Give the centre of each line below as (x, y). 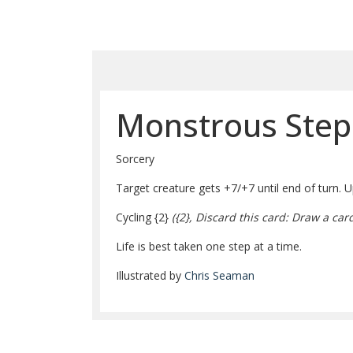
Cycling (135, 217)
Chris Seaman (219, 276)
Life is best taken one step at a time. (209, 247)
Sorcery (135, 159)
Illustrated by (150, 276)
